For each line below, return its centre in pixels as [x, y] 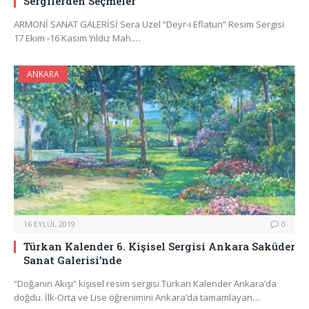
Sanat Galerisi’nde [72, 260]
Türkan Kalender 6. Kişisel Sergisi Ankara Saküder [159, 247]
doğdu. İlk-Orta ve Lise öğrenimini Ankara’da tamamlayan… [137, 298]
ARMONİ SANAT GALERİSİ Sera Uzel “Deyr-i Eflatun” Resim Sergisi [149, 24]
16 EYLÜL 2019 [49, 224]
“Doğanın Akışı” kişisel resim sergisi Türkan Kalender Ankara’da [145, 284]
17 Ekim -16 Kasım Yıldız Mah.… [77, 38]
